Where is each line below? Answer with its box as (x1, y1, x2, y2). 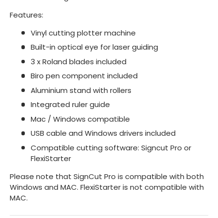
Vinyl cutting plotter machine (30, 27, 136, 38)
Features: (10, 9, 43, 20)
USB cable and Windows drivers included (30, 128, 176, 139)
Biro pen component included (30, 71, 138, 81)
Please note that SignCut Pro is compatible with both (10, 171, 204, 182)
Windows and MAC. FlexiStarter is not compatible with (10, 182, 204, 192)
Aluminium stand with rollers (30, 85, 131, 95)
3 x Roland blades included (30, 56, 127, 67)
